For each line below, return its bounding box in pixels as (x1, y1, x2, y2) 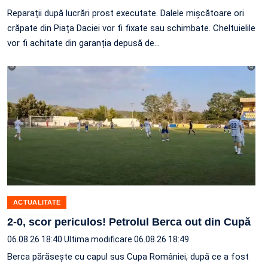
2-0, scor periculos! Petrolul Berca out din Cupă (7, 215, 251, 228)
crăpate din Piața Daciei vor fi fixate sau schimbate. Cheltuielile (7, 22, 255, 33)
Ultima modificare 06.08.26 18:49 (64, 234, 189, 244)
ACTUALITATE (13, 198, 61, 206)
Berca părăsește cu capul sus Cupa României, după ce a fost (7, 251, 249, 262)
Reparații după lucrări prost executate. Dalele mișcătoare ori (7, 7, 244, 19)
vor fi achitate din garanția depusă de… (7, 37, 160, 48)
